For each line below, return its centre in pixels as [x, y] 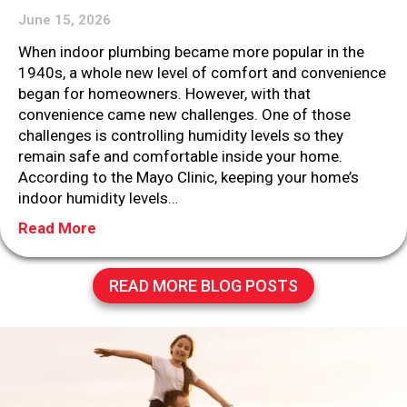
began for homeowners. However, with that [164, 93]
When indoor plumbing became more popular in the [191, 51]
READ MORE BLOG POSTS [203, 285]
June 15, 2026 [65, 20]
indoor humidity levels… [98, 198]
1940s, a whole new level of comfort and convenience [202, 72]
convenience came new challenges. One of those [184, 114]
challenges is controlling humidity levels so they [181, 135]
